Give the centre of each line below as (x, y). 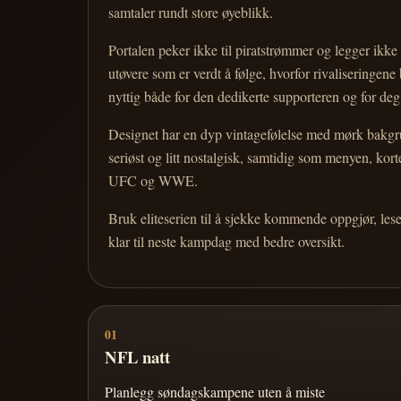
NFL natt (137, 357)
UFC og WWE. (154, 180)
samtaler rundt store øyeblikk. (191, 12)
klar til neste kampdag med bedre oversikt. (227, 241)
